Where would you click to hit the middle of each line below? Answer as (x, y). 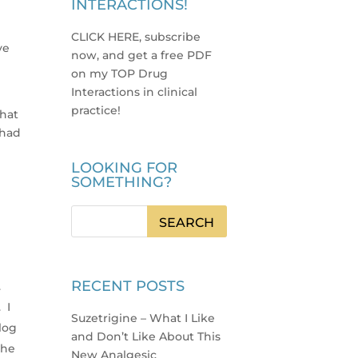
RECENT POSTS (128, 286)
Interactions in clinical (135, 92)
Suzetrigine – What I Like (143, 318)
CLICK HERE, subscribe (136, 37)
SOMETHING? (122, 183)
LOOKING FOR (125, 168)
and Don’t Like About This (146, 336)
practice (95, 111)
